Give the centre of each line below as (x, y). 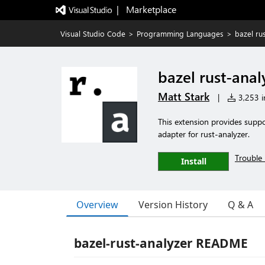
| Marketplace (146, 9)
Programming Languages (180, 33)
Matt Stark (184, 96)
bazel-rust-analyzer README (161, 243)
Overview (97, 204)
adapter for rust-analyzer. (204, 134)
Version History (173, 205)
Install (193, 161)
